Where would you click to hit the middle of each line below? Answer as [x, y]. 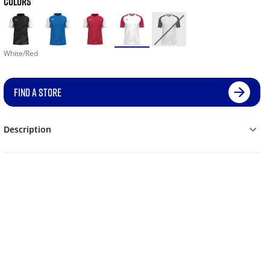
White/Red [20, 54]
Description [27, 130]
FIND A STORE [37, 93]
